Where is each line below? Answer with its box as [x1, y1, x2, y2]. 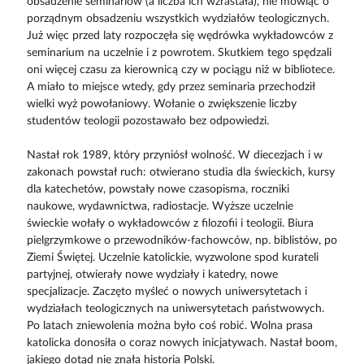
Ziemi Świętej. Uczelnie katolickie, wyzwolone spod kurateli [26, 252, 318, 264]
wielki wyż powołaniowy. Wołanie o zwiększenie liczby [26, 98, 297, 110]
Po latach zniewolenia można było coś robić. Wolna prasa [26, 320, 313, 332]
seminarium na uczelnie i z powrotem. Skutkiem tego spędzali [26, 47, 331, 59]
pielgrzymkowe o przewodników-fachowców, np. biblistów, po [26, 235, 337, 247]
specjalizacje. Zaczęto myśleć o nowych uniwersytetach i [26, 286, 307, 298]
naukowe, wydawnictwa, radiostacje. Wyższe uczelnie [26, 201, 293, 213]
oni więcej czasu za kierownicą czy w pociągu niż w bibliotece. [26, 64, 335, 76]
